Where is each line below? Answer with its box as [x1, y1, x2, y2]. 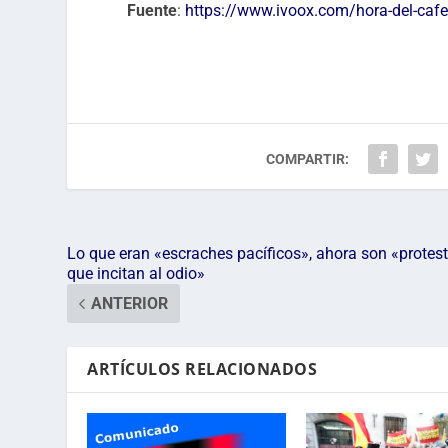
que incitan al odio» [67, 263, 206, 283]
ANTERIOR [91, 293, 169, 313]
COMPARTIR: [266, 150, 350, 167]
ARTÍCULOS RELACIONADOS [87, 357, 318, 380]
